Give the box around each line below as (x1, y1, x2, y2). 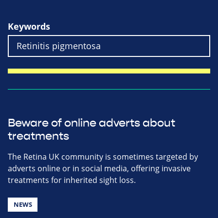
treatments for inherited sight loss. (8, 174, 136, 185)
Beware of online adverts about (8, 116, 175, 130)
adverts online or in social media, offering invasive (8, 163, 191, 174)
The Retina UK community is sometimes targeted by (8, 151, 198, 162)
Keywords (8, 20, 50, 33)
